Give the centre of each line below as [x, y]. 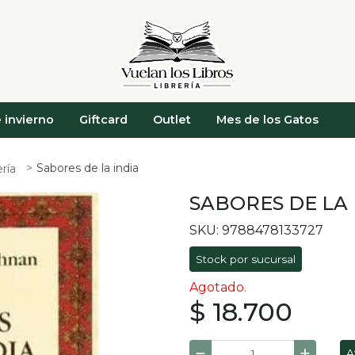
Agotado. [218, 288]
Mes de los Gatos [268, 120]
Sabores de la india [88, 168]
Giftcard [104, 120]
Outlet [172, 120]
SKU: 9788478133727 [256, 231]
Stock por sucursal [246, 260]
